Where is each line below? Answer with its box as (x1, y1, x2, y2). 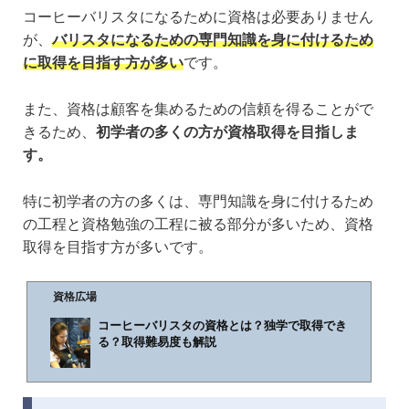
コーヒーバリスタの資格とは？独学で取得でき (98, 319, 347, 333)
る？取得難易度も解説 (98, 335, 216, 350)
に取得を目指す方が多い (23, 55, 184, 71)
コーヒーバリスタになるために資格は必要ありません (23, 9, 373, 26)
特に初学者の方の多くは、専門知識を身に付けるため (23, 193, 373, 209)
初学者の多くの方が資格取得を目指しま (96, 124, 359, 141)
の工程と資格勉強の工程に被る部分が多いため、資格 (23, 215, 373, 232)
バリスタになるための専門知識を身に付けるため (52, 32, 373, 48)
